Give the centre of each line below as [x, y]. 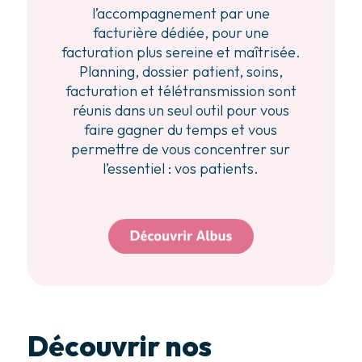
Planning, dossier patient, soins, [181, 72]
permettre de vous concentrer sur [181, 149]
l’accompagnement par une [181, 14]
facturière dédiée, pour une [181, 33]
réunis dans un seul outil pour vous [181, 111]
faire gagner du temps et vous [181, 130]
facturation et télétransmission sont [181, 91]
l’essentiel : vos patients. [181, 169]
